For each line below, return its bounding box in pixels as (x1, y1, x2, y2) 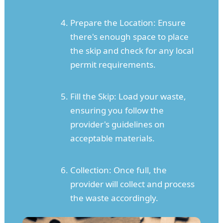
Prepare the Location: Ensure (70, 16, 186, 28)
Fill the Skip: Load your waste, (70, 90, 186, 102)
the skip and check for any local (70, 44, 194, 56)
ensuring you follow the (70, 104, 164, 116)
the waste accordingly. (70, 192, 158, 204)
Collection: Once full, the (70, 164, 167, 176)
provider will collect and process (70, 178, 195, 190)
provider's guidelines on (70, 118, 165, 130)
